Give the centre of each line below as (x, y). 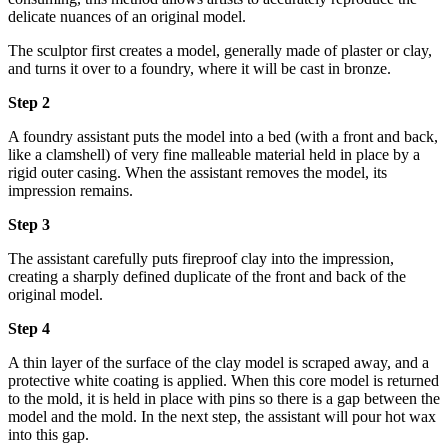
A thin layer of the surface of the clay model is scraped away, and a (218, 363)
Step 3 (29, 225)
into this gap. (48, 435)
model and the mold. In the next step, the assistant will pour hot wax (222, 417)
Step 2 (29, 103)
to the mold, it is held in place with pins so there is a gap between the (224, 399)
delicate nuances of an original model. (127, 17)
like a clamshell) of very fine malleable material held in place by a (214, 155)
